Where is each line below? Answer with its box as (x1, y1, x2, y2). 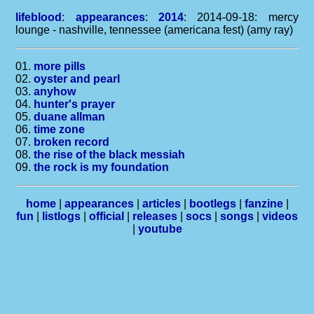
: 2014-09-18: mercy (184, 11, 299, 23)
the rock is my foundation (34, 161, 170, 173)
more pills (34, 60, 86, 72)
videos (262, 210, 298, 222)
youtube (137, 223, 182, 235)
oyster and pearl (34, 73, 121, 85)
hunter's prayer (34, 98, 116, 110)
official (89, 210, 124, 222)
